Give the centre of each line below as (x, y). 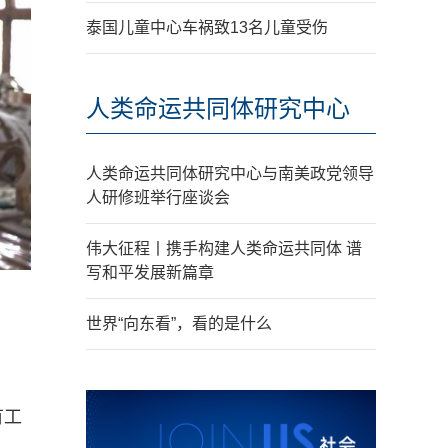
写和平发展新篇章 (150, 272)
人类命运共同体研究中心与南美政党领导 (230, 173)
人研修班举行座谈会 (158, 197)
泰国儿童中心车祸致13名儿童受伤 (207, 27)
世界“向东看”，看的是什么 (179, 323)
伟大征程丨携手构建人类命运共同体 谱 (224, 248)
